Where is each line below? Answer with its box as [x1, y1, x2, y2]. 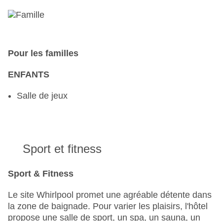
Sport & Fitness [8, 169, 74, 179]
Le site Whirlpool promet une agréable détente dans [8, 190, 212, 200]
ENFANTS [8, 70, 49, 80]
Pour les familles [8, 48, 78, 59]
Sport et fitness [23, 142, 102, 156]
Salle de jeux [17, 91, 68, 101]
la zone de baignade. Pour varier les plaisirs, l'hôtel [8, 201, 208, 212]
